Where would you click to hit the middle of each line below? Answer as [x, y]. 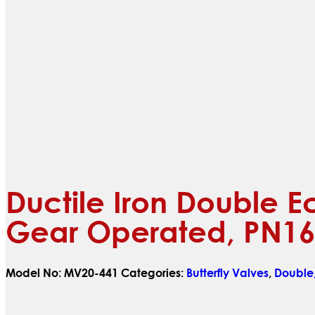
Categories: [154, 273]
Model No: [35, 273]
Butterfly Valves [227, 273]
